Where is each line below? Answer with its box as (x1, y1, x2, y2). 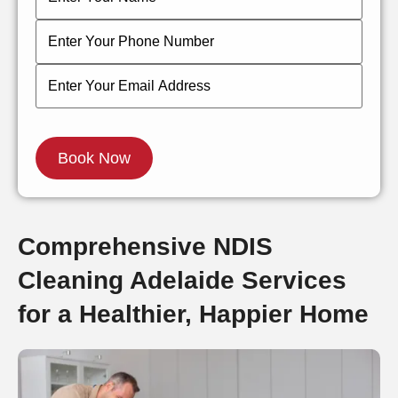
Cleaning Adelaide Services (18, 266, 346, 294)
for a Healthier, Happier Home (18, 299, 369, 328)
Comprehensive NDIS (18, 232, 273, 260)
